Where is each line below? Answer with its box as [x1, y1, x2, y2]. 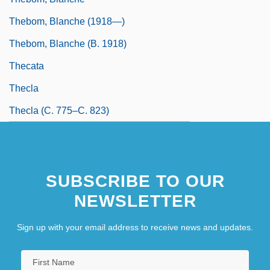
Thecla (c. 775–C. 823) [9, 105, 109, 116]
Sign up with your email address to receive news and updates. [17, 222, 253, 232]
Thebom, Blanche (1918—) [9, 16, 125, 27]
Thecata [9, 60, 44, 71]
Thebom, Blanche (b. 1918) [9, 38, 127, 49]
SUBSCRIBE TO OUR [45, 171, 225, 190]
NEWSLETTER [74, 191, 196, 210]
